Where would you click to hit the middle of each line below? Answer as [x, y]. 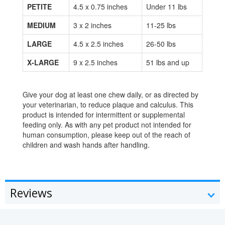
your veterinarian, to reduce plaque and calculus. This [108, 104]
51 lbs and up [168, 62]
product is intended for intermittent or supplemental [104, 114]
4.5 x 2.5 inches [98, 43]
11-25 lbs [161, 25]
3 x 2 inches [92, 25]
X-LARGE [43, 62]
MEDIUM [41, 25]
